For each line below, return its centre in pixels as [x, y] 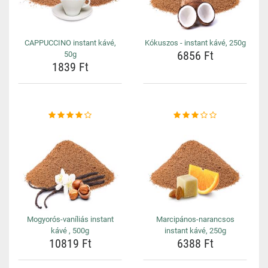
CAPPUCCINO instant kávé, [70, 43]
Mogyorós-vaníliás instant [70, 219]
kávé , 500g [70, 231]
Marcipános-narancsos [195, 219]
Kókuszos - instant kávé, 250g [195, 43]
